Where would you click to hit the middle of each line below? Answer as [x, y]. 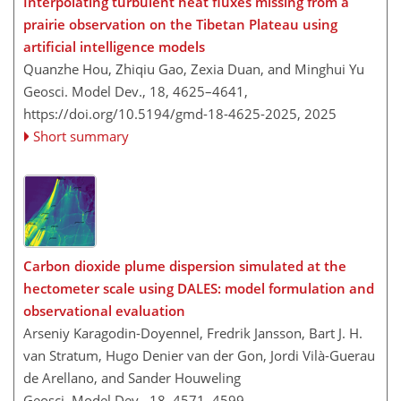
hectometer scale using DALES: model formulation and [199, 288]
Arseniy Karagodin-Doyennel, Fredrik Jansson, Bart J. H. [193, 333]
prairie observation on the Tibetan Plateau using [180, 25]
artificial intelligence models [114, 47]
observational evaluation [104, 310]
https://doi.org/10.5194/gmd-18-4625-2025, [162, 114]
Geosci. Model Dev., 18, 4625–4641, [136, 92]
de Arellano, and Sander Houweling [132, 377]
